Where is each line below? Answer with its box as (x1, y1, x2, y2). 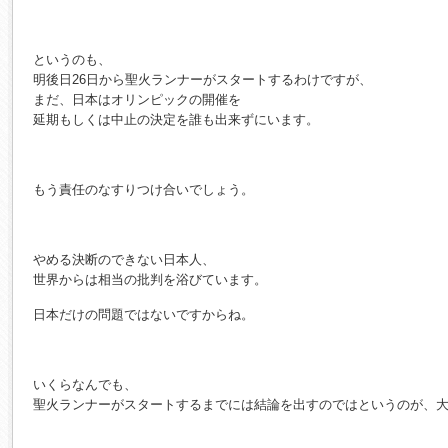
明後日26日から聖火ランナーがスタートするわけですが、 (33, 72, 372, 88)
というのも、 (33, 52, 111, 68)
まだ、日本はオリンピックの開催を (33, 92, 241, 108)
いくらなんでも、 (33, 377, 137, 393)
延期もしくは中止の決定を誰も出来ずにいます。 (33, 112, 319, 128)
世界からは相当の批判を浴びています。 (33, 272, 267, 288)
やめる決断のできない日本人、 (33, 252, 215, 268)
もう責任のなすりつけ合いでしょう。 (33, 182, 254, 198)
